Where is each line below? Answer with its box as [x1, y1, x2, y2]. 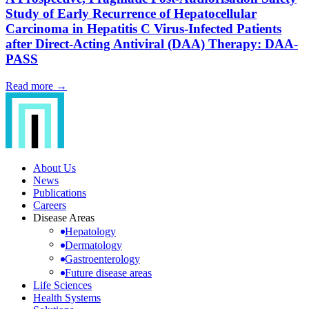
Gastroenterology [65, 252, 140, 265]
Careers [33, 199, 66, 211]
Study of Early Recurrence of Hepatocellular [6, 6, 257, 21]
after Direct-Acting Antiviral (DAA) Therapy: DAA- [6, 37, 298, 52]
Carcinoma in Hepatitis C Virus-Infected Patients [6, 21, 281, 37]
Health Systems [33, 291, 101, 303]
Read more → [6, 79, 67, 92]
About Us [33, 161, 76, 174]
